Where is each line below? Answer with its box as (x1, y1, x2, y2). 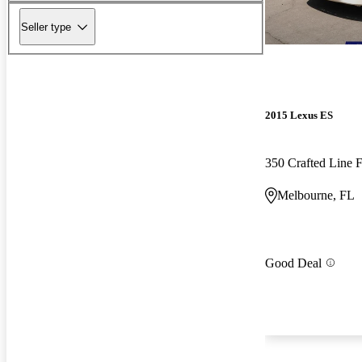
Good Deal (265, 255, 322, 270)
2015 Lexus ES (265, 109, 333, 122)
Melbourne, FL (277, 188, 355, 203)
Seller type (21, 20, 71, 33)
